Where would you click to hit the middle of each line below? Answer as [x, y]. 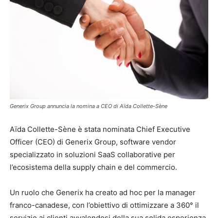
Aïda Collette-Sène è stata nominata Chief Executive [100, 129]
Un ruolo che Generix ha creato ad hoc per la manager [103, 192]
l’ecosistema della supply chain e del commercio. [93, 167]
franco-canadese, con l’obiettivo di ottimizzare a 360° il [104, 205]
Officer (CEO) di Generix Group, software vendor [93, 142]
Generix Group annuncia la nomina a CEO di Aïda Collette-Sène [89, 106]
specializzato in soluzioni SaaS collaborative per [92, 154]
